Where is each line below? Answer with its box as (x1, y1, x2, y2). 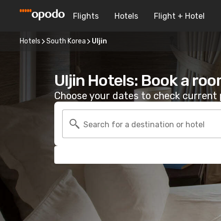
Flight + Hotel (154, 11, 205, 21)
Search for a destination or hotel (83, 119, 205, 129)
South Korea (46, 37, 86, 45)
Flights (73, 11, 99, 21)
